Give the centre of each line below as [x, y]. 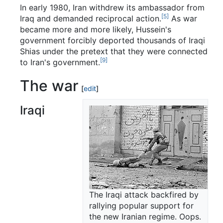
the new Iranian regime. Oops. [145, 217]
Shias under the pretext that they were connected [114, 52]
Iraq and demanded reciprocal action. [91, 19]
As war [183, 19]
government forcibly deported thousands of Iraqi [112, 41]
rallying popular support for [141, 206]
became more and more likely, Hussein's [96, 30]
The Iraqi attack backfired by [144, 195]
